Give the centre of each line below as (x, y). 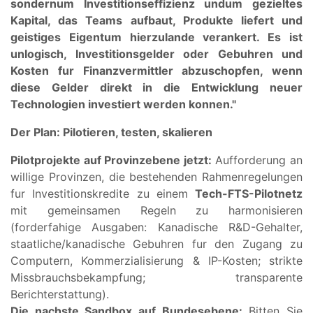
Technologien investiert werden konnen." (123, 104)
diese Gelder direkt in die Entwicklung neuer (156, 87)
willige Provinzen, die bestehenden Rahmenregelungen (156, 176)
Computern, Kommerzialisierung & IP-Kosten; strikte (156, 260)
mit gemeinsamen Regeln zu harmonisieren (156, 210)
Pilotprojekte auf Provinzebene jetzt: (111, 160)
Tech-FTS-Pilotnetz (249, 193)
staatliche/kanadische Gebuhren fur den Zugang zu (156, 243)
